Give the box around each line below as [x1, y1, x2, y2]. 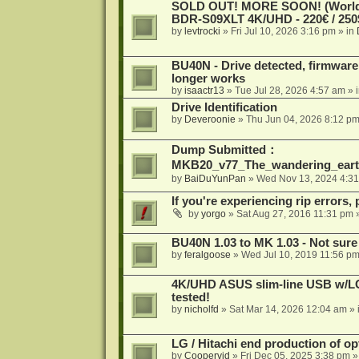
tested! [171, 291, 210, 305]
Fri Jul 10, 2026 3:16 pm [230, 25, 336, 37]
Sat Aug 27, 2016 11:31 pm [236, 208, 353, 220]
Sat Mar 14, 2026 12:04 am [228, 304, 347, 316]
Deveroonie [184, 113, 236, 125]
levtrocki [184, 25, 220, 37]
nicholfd [184, 304, 219, 316]
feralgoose [184, 249, 231, 261]
